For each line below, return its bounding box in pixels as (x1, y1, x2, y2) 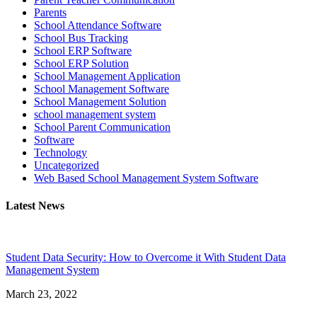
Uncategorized (34, 158, 99, 171)
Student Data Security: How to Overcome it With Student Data (6, 251, 286, 264)
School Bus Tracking (34, 31, 128, 44)
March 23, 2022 (6, 288, 77, 301)
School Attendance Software (34, 18, 161, 31)
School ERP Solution (34, 57, 129, 69)
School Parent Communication (34, 120, 171, 133)
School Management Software (34, 82, 169, 95)
